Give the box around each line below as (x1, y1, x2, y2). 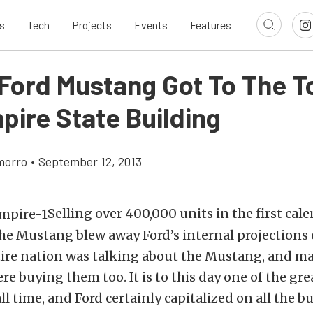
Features (190, 18, 231, 32)
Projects (72, 18, 112, 32)
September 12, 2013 (38, 154, 142, 169)
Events (134, 18, 168, 32)
